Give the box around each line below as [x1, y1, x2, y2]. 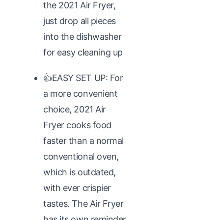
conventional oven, [43, 151, 119, 162]
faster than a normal [43, 135, 124, 146]
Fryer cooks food [43, 119, 111, 130]
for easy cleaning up [43, 47, 123, 57]
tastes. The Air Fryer [43, 198, 124, 209]
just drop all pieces [43, 15, 116, 26]
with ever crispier [43, 182, 111, 193]
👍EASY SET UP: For [43, 72, 123, 83]
